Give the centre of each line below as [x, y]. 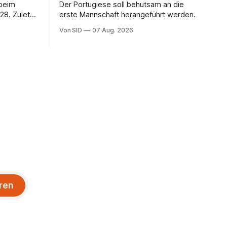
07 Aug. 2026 [113, 30]
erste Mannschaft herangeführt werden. [127, 15]
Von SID [71, 30]
